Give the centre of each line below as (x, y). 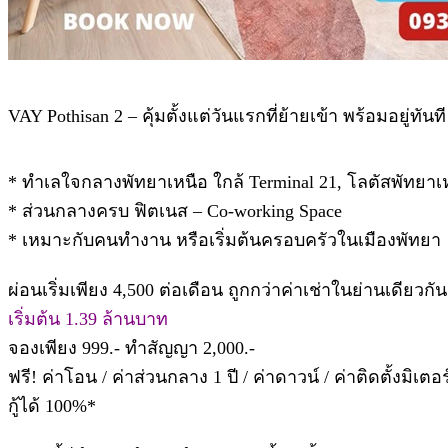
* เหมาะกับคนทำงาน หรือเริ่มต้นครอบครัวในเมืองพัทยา (224, 239)
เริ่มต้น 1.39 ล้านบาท (88, 318)
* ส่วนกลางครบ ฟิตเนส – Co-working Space (175, 210)
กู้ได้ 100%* (52, 405)
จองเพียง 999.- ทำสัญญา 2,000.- (131, 347)
